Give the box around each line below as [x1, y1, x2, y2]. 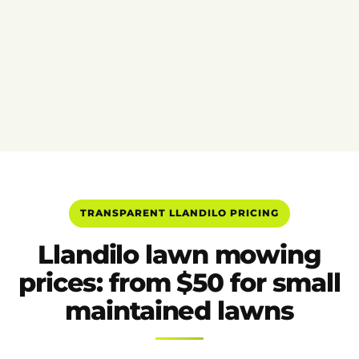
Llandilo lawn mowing [38, 239, 321, 271]
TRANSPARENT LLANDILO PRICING [80, 207, 279, 220]
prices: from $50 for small [18, 267, 341, 299]
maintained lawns [65, 295, 294, 327]
